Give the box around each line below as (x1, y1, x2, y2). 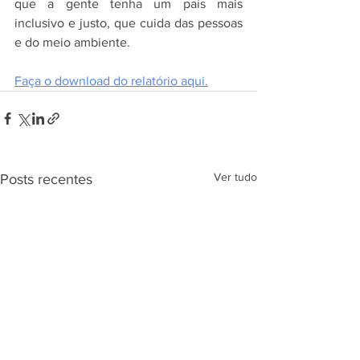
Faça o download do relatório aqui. (14, 74, 208, 88)
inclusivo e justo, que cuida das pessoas (14, 16, 243, 31)
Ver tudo (214, 170, 257, 184)
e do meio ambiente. (14, 35, 130, 50)
